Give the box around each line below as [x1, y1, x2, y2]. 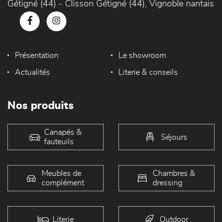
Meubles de [42, 169, 81, 177]
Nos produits [7, 100, 74, 111]
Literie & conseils [118, 68, 178, 76]
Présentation [15, 52, 58, 59]
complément [42, 178, 84, 187]
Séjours [161, 133, 187, 141]
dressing [153, 178, 182, 187]
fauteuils [44, 137, 74, 146]
